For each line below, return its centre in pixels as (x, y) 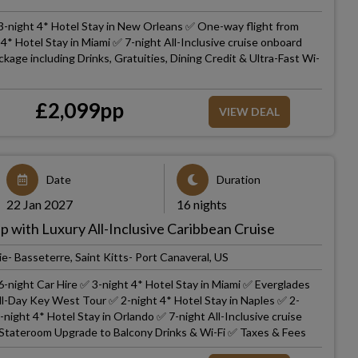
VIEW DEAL (249, 111)
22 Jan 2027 (40, 204)
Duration (238, 179)
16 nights (201, 204)
